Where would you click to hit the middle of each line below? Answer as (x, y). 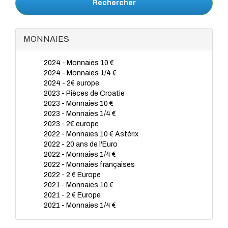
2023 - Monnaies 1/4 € (80, 114)
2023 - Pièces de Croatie (84, 93)
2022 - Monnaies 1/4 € (80, 154)
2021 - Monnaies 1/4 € (80, 205)
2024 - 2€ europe (72, 83)
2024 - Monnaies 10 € (79, 63)
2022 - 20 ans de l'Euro (81, 144)
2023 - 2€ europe (71, 124)
